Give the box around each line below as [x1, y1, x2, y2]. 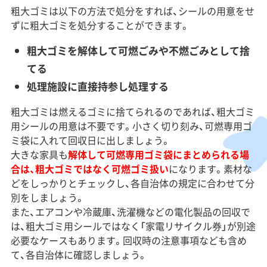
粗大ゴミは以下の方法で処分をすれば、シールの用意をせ [10, 4, 254, 18]
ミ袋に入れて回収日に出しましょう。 [10, 133, 170, 148]
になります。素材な [168, 162, 252, 176]
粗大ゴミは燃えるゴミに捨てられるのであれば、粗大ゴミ [10, 104, 254, 119]
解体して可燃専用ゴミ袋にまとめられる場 [67, 147, 249, 162]
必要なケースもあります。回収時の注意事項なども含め [10, 233, 247, 248]
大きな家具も [10, 147, 68, 162]
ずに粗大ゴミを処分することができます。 [10, 18, 190, 33]
